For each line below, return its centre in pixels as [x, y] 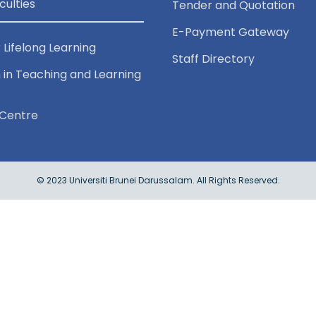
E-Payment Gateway [231, 32]
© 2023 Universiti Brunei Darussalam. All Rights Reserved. [158, 180]
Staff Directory [213, 59]
